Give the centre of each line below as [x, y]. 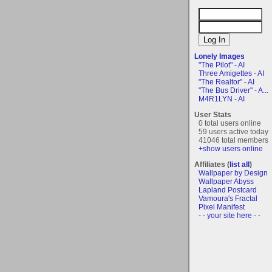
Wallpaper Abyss [226, 181]
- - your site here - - [229, 215]
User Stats [213, 114]
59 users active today [233, 131]
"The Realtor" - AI [226, 82]
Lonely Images [219, 56]
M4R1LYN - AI [222, 99]
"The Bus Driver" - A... [233, 90]
